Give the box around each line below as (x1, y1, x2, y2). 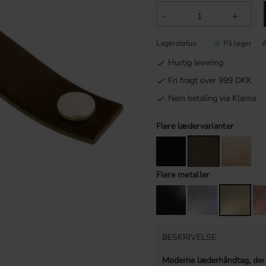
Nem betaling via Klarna (167, 93, 256, 104)
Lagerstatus (156, 38, 196, 49)
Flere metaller (156, 169, 210, 180)
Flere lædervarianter (156, 120, 234, 132)
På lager (223, 39, 251, 49)
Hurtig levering (167, 57, 223, 69)
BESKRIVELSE (161, 231, 216, 243)
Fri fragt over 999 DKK (167, 75, 252, 87)
